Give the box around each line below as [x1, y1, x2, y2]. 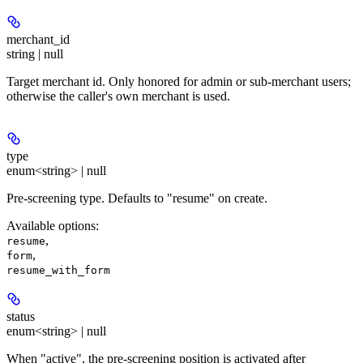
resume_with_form [6, 264, 110, 277]
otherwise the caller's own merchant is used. [6, 89, 230, 104]
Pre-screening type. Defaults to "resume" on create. [6, 191, 267, 206]
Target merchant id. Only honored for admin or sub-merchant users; [6, 75, 351, 89]
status [6, 310, 35, 324]
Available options [6, 219, 96, 233]
